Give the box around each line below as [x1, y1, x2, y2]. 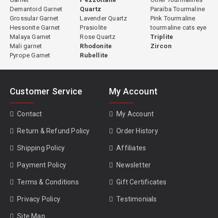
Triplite [150, 33, 174, 40]
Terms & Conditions [17, 178, 79, 186]
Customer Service [10, 86, 83, 96]
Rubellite [80, 52, 109, 59]
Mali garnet [10, 42, 42, 50]
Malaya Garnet [10, 33, 51, 40]
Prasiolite [80, 24, 107, 31]
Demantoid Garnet [10, 5, 63, 13]
